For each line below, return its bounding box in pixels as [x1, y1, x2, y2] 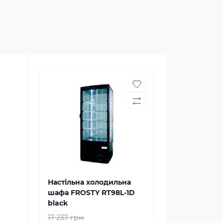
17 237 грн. [48, 213, 85, 222]
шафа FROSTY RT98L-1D [48, 188, 135, 197]
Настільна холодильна [48, 178, 131, 187]
